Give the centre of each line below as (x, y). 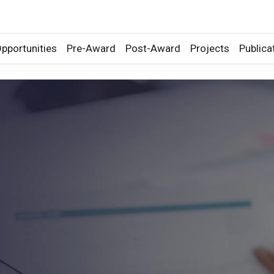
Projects (210, 48)
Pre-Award (91, 48)
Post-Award (153, 48)
